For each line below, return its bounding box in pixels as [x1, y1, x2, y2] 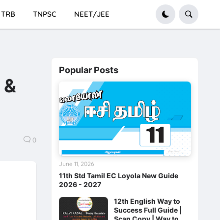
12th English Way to [113, 196, 180, 205]
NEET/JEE [74, 9, 110, 19]
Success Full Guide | [113, 205, 182, 214]
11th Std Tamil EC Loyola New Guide [58, 171, 178, 180]
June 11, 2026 [58, 160, 94, 167]
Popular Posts [58, 64, 118, 75]
